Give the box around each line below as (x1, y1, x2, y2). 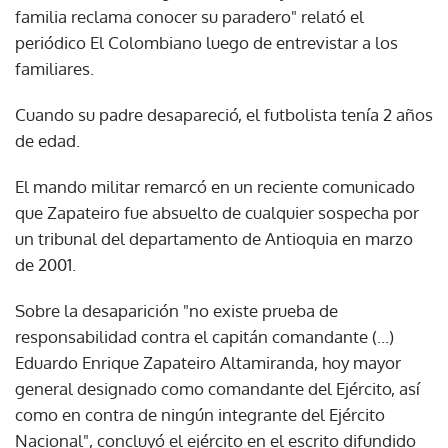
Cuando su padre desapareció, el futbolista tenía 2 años (15, 103, 433, 125)
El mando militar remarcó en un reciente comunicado (15, 175, 415, 197)
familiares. (15, 57, 94, 79)
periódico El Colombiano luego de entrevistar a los (15, 31, 398, 53)
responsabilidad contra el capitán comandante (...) (15, 325, 394, 347)
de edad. (15, 129, 80, 151)
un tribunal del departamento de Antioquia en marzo (15, 227, 413, 249)
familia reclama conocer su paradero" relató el (15, 5, 364, 27)
